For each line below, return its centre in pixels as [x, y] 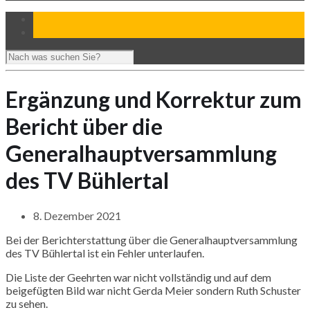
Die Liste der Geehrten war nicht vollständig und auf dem [138, 277]
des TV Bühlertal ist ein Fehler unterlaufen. [105, 253]
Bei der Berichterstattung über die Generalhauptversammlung [152, 239]
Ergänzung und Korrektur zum [154, 100]
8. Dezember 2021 [77, 215]
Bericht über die [84, 127]
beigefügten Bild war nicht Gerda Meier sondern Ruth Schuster [153, 290]
